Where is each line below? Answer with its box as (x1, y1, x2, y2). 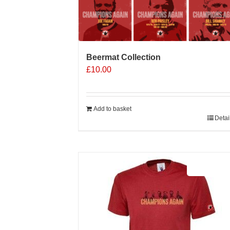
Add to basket (93, 105, 131, 112)
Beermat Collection (86, 53, 161, 62)
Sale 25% (193, 163, 228, 172)
